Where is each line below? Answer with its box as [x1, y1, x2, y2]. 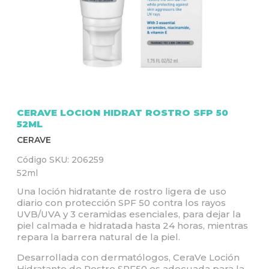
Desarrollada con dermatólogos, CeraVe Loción [17, 252, 240, 263]
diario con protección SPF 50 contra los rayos [17, 197, 226, 208]
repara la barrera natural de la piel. [17, 231, 180, 243]
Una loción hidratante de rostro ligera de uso [17, 186, 226, 197]
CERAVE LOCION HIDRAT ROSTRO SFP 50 [17, 107, 228, 118]
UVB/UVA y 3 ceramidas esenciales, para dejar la [17, 208, 241, 220]
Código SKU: [17, 154, 71, 165]
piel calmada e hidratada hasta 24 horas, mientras [17, 220, 248, 231]
